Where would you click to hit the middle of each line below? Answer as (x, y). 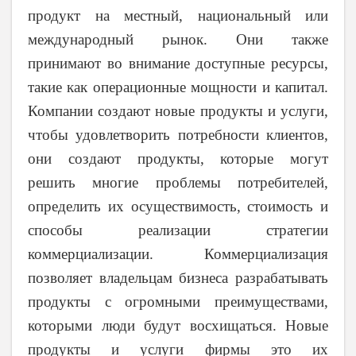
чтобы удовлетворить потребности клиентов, (178, 134)
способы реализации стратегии (178, 230)
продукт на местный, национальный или (178, 15)
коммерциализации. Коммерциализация (178, 253)
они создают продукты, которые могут (178, 158)
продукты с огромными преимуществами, (178, 301)
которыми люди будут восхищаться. (152, 325)
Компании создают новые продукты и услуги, (178, 110)
